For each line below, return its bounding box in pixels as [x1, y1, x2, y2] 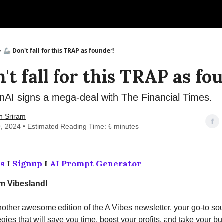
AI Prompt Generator [50, 158, 141, 169]
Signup [12, 158, 42, 169]
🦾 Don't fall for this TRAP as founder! [3, 46, 114, 55]
